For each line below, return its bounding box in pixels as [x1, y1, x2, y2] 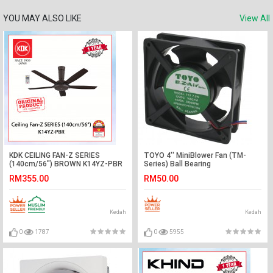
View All [239, 13, 270, 24]
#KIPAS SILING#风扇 [9, 168, 79, 177]
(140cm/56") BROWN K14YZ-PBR [9, 160, 122, 169]
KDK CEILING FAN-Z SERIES [9, 151, 100, 160]
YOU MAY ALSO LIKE [3, 13, 82, 24]
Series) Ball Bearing [144, 160, 211, 169]
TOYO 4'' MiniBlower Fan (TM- [144, 151, 247, 160]
